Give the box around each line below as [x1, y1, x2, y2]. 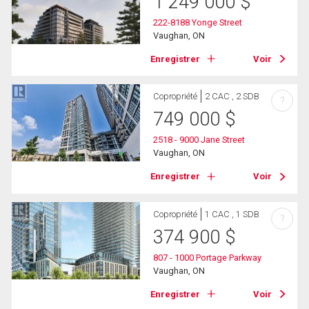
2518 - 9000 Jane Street [153, 134, 246, 146]
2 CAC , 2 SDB [205, 91, 260, 102]
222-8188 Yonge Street [153, 17, 243, 28]
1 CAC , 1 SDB [205, 208, 260, 219]
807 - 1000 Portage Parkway [153, 252, 262, 263]
